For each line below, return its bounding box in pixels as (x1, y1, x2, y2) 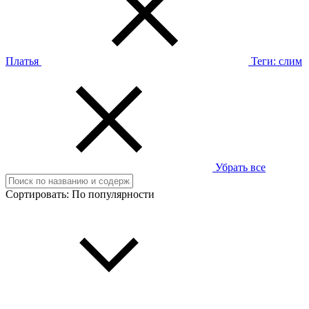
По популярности (72, 188, 154, 200)
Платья (6, 54, 39, 67)
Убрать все (215, 161, 266, 173)
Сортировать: (6, 188, 72, 200)
